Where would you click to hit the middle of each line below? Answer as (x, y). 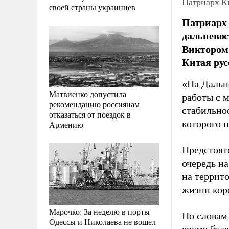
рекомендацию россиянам (94, 104)
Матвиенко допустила (88, 94)
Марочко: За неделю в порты (99, 211)
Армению (66, 124)
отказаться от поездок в (90, 114)
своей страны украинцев (92, 7)
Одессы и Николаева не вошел (102, 221)
